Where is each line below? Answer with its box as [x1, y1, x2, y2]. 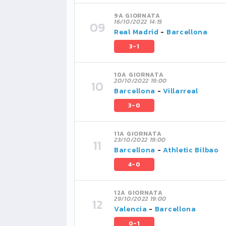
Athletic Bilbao [163, 145, 219, 155]
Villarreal [163, 86, 199, 96]
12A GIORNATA [114, 188, 163, 197]
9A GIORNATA [114, 11, 160, 20]
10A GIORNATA [114, 70, 164, 79]
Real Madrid [114, 27, 159, 37]
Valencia [114, 204, 147, 214]
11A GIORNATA [114, 129, 162, 138]
